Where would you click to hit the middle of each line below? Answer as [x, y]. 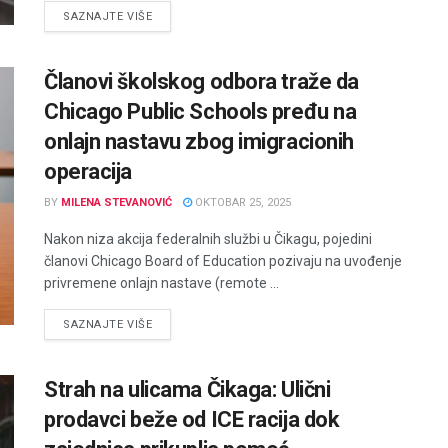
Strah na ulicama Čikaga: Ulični [187, 390]
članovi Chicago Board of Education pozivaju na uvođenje [223, 261]
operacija [88, 172]
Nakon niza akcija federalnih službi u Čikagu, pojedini [208, 239]
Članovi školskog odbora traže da [201, 82]
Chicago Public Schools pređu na [200, 112]
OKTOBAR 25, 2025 [241, 203]
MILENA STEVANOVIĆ [116, 203]
